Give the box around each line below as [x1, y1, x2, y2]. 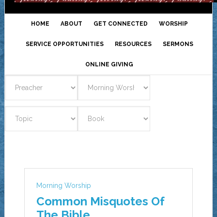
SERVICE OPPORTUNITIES [25, 41, 104, 47]
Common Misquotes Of [36, 194, 165, 208]
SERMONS [162, 41, 193, 47]
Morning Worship [36, 182, 91, 189]
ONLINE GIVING [85, 61, 134, 68]
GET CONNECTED [93, 20, 148, 27]
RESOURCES [114, 41, 152, 47]
